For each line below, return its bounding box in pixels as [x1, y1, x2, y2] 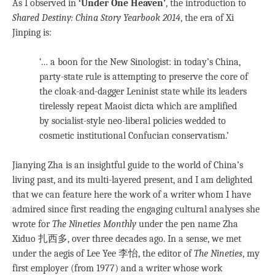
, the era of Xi [180, 12, 234, 24]
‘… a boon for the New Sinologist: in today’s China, [39, 56, 241, 68]
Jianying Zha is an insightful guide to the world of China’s [12, 160, 243, 171]
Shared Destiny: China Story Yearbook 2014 [12, 12, 180, 24]
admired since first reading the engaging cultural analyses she [12, 204, 260, 215]
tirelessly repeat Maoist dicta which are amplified [39, 101, 237, 112]
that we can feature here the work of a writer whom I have [12, 189, 251, 201]
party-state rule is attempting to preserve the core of [39, 71, 248, 83]
